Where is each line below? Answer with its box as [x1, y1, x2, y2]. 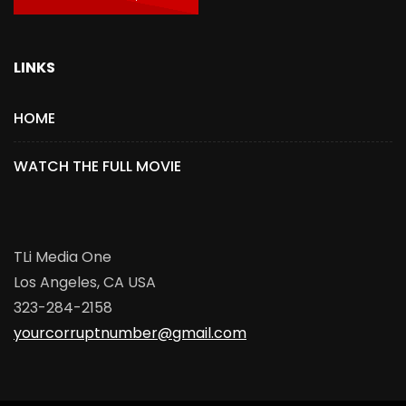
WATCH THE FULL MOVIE [14, 156, 181, 178]
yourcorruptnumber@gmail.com [14, 323, 246, 344]
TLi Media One [14, 246, 111, 268]
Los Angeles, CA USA [14, 272, 156, 294]
